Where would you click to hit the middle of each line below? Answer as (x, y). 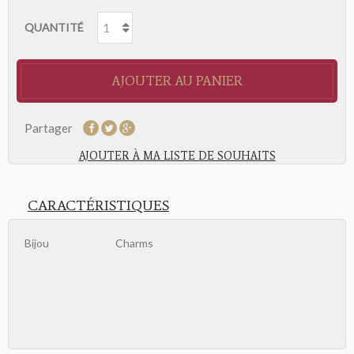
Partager (49, 128)
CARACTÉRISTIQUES (98, 206)
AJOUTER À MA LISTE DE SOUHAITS (177, 156)
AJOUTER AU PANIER (177, 81)
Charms (134, 243)
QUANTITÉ (54, 28)
